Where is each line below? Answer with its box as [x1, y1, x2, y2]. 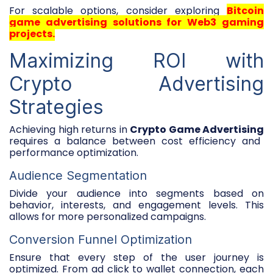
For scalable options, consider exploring [9, 3, 227, 18]
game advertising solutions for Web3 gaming [9, 15, 264, 29]
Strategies [9, 94, 104, 119]
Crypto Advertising [9, 71, 264, 96]
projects [9, 26, 52, 41]
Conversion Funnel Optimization [9, 232, 192, 247]
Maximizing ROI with [9, 48, 264, 73]
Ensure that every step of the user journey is [9, 250, 264, 264]
